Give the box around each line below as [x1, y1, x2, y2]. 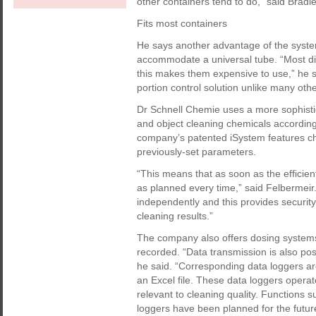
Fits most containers [137, 18, 227, 29]
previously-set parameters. [137, 146, 256, 157]
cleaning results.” [137, 210, 213, 221]
